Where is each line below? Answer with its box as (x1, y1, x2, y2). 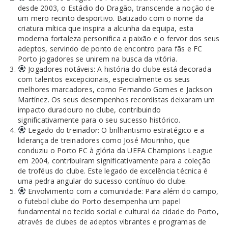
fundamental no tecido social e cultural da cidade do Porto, (18, 207, 219, 216)
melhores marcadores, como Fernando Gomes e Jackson (18, 84, 213, 94)
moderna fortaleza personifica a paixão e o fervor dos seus (18, 34, 220, 43)
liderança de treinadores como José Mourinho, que (18, 135, 190, 145)
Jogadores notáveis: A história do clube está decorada (25, 64, 211, 74)
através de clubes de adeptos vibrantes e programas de (18, 217, 207, 226)
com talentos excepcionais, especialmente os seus (18, 74, 190, 84)
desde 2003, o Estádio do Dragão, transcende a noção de (18, 3, 214, 13)
